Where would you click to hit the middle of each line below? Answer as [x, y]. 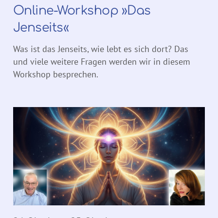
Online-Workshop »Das [82, 11]
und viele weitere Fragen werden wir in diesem [102, 61]
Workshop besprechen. [56, 74]
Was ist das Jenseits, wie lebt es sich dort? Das [101, 49]
